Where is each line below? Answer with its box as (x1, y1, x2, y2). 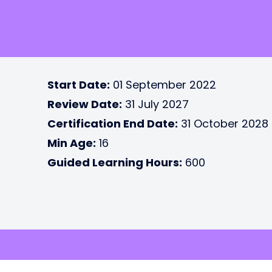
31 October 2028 (178, 116, 268, 131)
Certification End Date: (47, 116, 178, 131)
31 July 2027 (122, 97, 189, 112)
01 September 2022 (110, 77, 216, 92)
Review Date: (47, 97, 122, 112)
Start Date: (47, 77, 110, 92)
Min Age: (47, 135, 96, 151)
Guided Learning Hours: (47, 155, 182, 170)
